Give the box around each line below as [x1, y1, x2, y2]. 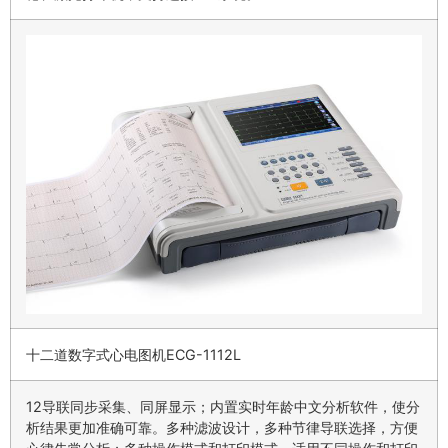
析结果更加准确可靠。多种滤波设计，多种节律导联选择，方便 [26, 419, 418, 437]
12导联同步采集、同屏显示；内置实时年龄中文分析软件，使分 [26, 398, 420, 416]
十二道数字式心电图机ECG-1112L [26, 346, 241, 364]
